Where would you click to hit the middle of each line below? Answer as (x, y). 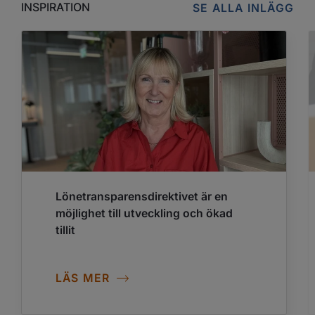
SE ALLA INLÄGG (243, 8)
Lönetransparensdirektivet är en (142, 197)
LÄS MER (83, 278)
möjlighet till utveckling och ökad (144, 214)
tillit (65, 231)
